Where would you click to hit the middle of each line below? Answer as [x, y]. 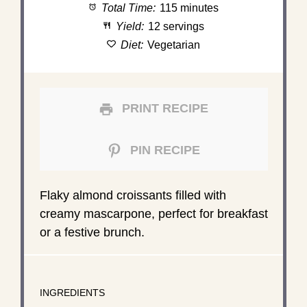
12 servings [176, 26]
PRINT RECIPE [164, 108]
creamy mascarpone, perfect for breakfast [153, 213]
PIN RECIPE [164, 150]
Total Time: [127, 8]
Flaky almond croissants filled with [133, 195]
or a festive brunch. [92, 232]
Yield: [129, 26]
